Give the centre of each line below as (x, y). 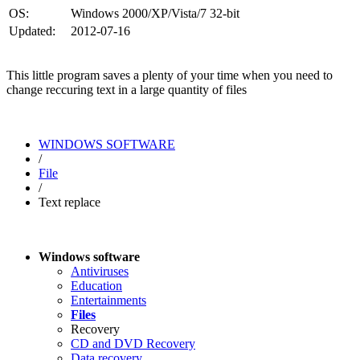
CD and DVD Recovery (133, 343)
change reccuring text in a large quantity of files (127, 89)
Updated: (32, 31)
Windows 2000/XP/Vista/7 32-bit (155, 13)
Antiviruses (100, 271)
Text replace (70, 202)
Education (96, 285)
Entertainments (108, 300)
